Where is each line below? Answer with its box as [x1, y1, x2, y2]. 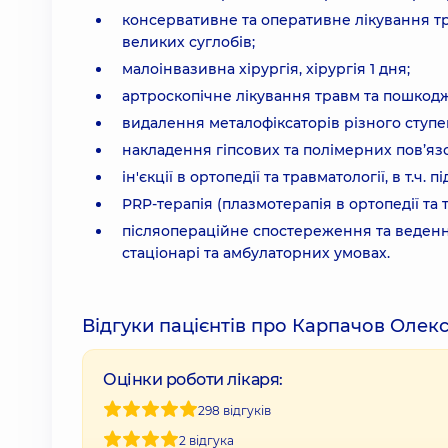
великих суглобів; [122, 33, 255, 51]
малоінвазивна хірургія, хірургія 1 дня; [122, 60, 410, 78]
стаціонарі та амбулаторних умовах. [122, 244, 390, 262]
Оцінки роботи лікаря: [103, 370, 283, 389]
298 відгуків [198, 402, 271, 418]
